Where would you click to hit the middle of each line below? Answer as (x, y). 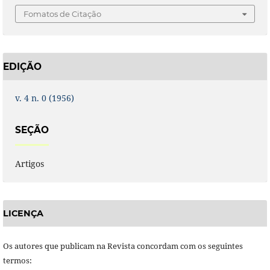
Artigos (29, 163)
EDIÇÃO (22, 66)
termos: (17, 261)
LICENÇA (23, 213)
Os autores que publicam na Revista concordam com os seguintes (123, 246)
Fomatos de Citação (62, 14)
